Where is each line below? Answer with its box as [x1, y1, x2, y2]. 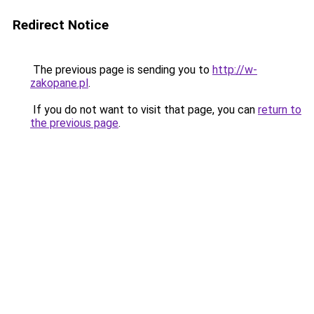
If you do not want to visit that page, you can [30, 103, 258, 116]
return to [258, 103, 301, 116]
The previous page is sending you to [30, 63, 212, 76]
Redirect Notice [13, 17, 109, 33]
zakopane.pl [30, 76, 88, 90]
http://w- [212, 63, 257, 76]
